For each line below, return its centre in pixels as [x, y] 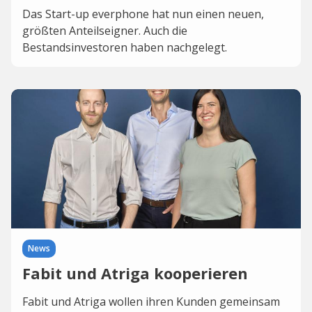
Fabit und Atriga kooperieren [135, 273]
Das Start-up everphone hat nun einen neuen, [143, 14]
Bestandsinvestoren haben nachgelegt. [125, 47]
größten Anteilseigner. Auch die [105, 31]
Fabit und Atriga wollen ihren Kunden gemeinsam [151, 302]
